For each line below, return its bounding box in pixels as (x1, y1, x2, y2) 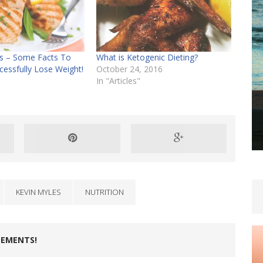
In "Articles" (96, 75, 140, 86)
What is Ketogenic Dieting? (96, 51, 198, 63)
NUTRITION (85, 186, 124, 197)
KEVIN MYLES (16, 186, 61, 197)
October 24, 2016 (96, 63, 163, 75)
